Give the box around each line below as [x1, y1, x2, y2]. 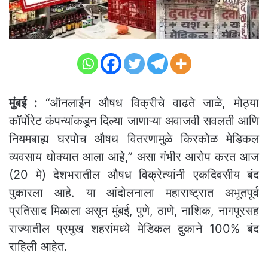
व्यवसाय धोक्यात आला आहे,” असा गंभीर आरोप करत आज [9, 149, 259, 164]
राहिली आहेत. [9, 239, 68, 254]
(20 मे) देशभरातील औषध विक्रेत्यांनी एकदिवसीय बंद [9, 167, 259, 182]
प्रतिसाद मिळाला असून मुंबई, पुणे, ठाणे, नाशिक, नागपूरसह [9, 203, 259, 218]
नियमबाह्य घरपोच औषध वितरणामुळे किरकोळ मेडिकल [9, 131, 259, 146]
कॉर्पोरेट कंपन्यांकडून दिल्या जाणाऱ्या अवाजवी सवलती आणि [9, 113, 259, 128]
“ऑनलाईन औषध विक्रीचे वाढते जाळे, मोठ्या [37, 95, 260, 110]
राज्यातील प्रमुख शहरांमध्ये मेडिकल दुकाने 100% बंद [9, 221, 259, 236]
